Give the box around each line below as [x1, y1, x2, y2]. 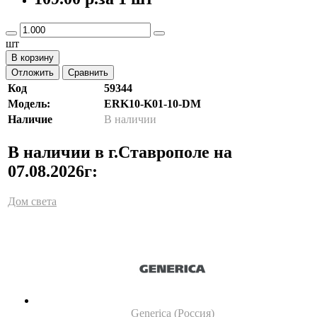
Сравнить [68, 67, 108, 79]
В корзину [11, 52, 54, 64]
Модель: [8, 98, 50, 110]
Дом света [8, 195, 57, 208]
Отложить [11, 67, 54, 79]
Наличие [8, 113, 52, 126]
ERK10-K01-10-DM [104, 98, 201, 110]
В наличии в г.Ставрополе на [8, 143, 232, 162]
